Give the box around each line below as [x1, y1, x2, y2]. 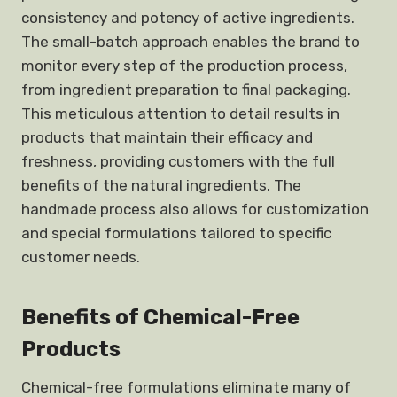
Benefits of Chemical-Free [21, 305, 300, 330]
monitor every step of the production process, [21, 57, 347, 74]
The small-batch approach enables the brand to [21, 33, 360, 51]
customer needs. [21, 248, 140, 266]
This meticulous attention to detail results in [21, 105, 339, 122]
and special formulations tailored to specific [21, 224, 331, 242]
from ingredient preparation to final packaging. [21, 81, 351, 98]
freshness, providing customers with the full [21, 152, 335, 170]
